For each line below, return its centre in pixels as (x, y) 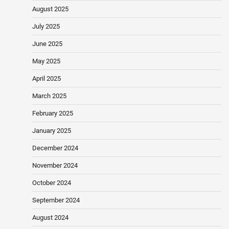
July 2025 (46, 27)
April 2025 (47, 79)
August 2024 (50, 218)
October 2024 (52, 183)
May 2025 (46, 61)
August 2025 (50, 9)
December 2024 (55, 148)
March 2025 (49, 96)
